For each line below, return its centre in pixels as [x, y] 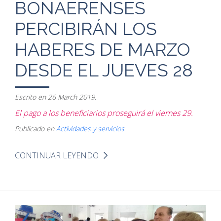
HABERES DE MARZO [103, 49]
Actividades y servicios [90, 128]
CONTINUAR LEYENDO [57, 155]
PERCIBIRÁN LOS [86, 28]
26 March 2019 [71, 97]
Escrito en [31, 97]
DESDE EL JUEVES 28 [104, 70]
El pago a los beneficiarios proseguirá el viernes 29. [104, 113]
